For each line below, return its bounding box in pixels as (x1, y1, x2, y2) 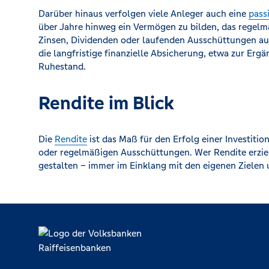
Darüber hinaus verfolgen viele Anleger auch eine (38, 8, 249, 19)
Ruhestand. (38, 61, 86, 72)
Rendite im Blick (38, 91, 174, 115)
